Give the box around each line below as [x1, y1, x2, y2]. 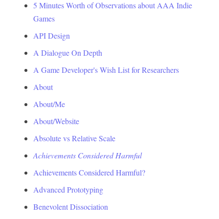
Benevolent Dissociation [33, 201, 108, 212]
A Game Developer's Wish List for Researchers [33, 64, 179, 75]
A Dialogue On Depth [33, 47, 102, 58]
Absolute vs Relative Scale [33, 132, 115, 143]
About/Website [33, 115, 79, 126]
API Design [33, 30, 70, 41]
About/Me [33, 98, 65, 109]
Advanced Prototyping [33, 184, 103, 195]
